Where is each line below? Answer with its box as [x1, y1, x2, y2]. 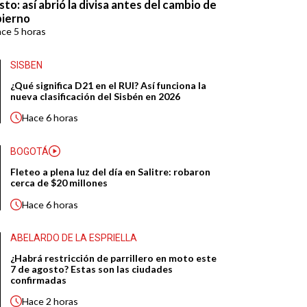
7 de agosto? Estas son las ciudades [10, 263, 173, 275]
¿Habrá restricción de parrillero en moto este [10, 252, 217, 265]
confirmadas [10, 274, 67, 286]
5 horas [14, 25, 47, 37]
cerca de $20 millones [10, 177, 108, 189]
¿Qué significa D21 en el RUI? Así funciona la [10, 79, 207, 91]
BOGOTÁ [10, 145, 49, 157]
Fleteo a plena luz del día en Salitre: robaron [10, 166, 211, 178]
